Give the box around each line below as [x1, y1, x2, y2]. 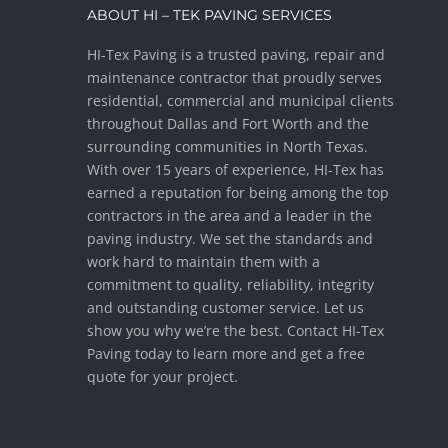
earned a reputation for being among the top [87, 183, 389, 202]
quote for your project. [87, 367, 238, 386]
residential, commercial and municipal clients [87, 91, 394, 110]
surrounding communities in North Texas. [87, 137, 368, 156]
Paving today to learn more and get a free [87, 344, 365, 363]
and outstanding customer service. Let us [87, 298, 364, 317]
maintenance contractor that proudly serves [87, 68, 382, 87]
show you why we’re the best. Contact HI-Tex [87, 321, 384, 340]
